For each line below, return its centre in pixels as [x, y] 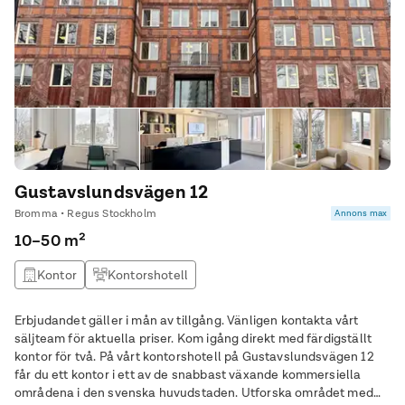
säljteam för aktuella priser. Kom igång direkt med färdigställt [96, 338]
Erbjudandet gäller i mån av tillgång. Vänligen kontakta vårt [187, 320]
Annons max [361, 213]
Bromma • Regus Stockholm [85, 213]
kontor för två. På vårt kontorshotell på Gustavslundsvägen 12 [57, 356]
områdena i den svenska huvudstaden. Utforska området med [194, 392]
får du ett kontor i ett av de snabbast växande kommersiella [188, 374]
